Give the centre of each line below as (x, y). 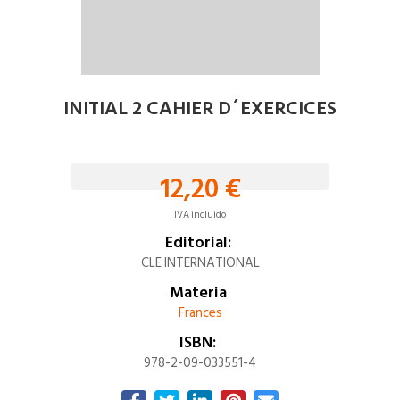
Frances (200, 313)
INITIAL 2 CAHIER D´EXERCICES (200, 108)
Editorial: (198, 242)
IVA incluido (200, 215)
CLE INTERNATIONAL (200, 263)
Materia (198, 292)
